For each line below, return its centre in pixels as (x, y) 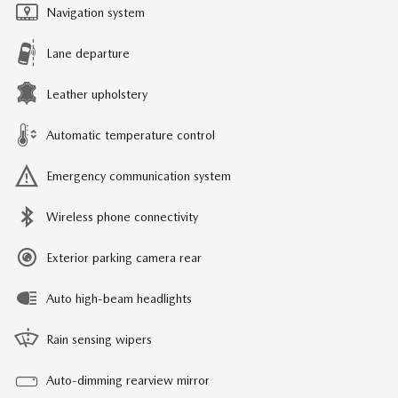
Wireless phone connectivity (122, 216)
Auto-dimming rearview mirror (128, 380)
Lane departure (88, 53)
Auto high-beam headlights (119, 298)
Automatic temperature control (131, 135)
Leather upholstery (97, 94)
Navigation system (96, 12)
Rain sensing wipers (99, 339)
